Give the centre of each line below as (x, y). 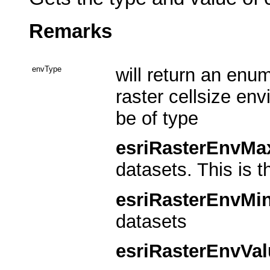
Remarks (71, 31)
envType (47, 69)
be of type (157, 118)
